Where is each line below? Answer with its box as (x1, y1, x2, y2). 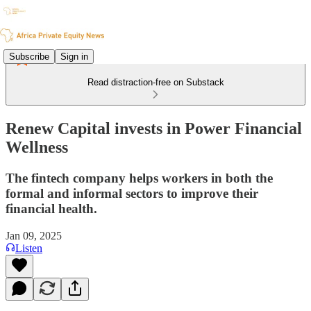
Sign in (60, 51, 88, 62)
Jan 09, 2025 (6, 229, 62, 242)
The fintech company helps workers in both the (6, 170, 273, 185)
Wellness (6, 137, 68, 156)
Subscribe (9, 51, 49, 62)
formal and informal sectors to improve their (6, 185, 258, 201)
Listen (15, 242, 42, 254)
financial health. (6, 201, 97, 216)
